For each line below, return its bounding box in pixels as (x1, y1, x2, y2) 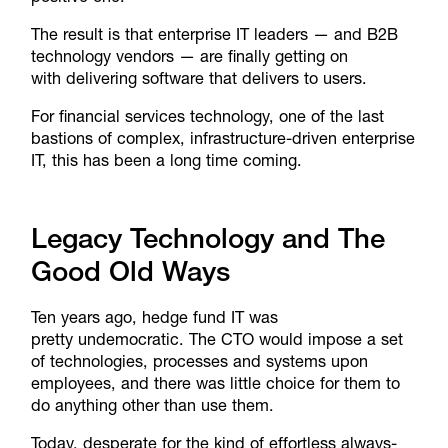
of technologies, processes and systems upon (30, 350, 368, 371)
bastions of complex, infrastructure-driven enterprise (30, 128, 415, 149)
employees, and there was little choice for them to (30, 372, 400, 393)
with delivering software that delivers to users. (30, 68, 367, 89)
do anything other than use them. (30, 394, 274, 415)
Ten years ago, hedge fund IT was (30, 306, 278, 327)
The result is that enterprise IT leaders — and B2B (30, 24, 398, 45)
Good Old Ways (30, 253, 230, 288)
